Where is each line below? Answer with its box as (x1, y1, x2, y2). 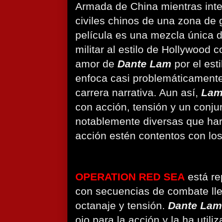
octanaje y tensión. (75, 200, 168, 212)
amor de (75, 58, 117, 70)
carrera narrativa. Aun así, (75, 87, 201, 99)
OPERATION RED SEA (75, 171, 185, 183)
